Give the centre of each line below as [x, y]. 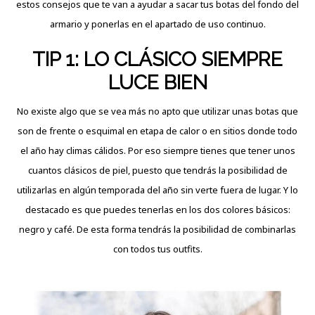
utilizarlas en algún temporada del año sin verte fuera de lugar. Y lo [157, 190]
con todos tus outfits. [157, 249]
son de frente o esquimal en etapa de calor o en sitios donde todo [157, 131]
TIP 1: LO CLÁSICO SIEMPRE [157, 60]
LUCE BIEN [157, 83]
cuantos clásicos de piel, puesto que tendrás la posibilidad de [157, 171]
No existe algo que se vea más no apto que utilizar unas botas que [157, 111]
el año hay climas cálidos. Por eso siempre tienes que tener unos [157, 151]
